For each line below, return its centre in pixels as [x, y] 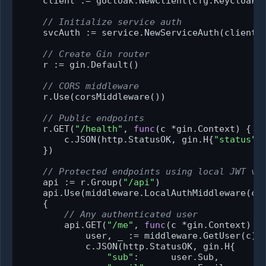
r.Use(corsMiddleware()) [94, 96]
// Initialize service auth [112, 22]
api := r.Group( [72, 182]
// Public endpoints [94, 118]
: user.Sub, [176, 257]
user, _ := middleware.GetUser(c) [139, 235]
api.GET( [64, 225]
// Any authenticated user [131, 214]
